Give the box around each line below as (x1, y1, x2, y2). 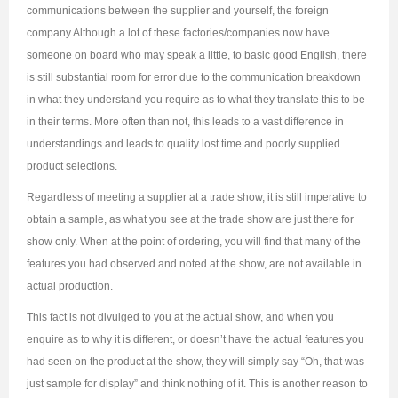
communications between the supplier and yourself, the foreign (27, 4, 329, 18)
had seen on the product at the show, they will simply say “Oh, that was (27, 355, 364, 369)
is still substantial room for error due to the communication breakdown (27, 71, 361, 84)
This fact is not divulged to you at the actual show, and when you (27, 311, 334, 324)
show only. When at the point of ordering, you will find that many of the (27, 235, 361, 249)
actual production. (27, 280, 113, 293)
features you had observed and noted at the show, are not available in (27, 258, 362, 271)
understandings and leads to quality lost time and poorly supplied (27, 138, 340, 151)
